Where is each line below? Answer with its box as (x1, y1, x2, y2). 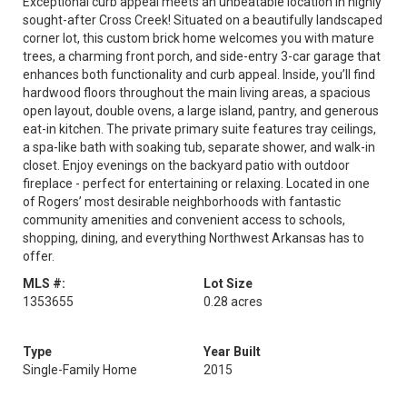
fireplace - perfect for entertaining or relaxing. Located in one (23, 176, 370, 191)
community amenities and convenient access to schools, (23, 213, 345, 227)
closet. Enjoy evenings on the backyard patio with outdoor (23, 158, 350, 173)
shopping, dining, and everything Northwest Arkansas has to (23, 231, 364, 245)
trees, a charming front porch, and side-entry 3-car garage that (23, 49, 381, 64)
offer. (23, 249, 55, 263)
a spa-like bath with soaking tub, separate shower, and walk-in (23, 140, 375, 154)
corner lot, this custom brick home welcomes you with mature (23, 31, 374, 45)
